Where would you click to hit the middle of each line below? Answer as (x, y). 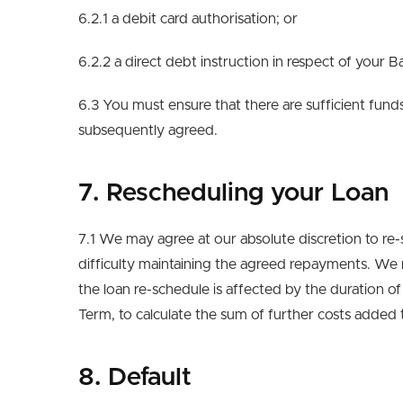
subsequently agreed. (148, 130)
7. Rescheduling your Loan (233, 193)
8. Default (135, 378)
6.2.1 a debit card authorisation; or (188, 19)
